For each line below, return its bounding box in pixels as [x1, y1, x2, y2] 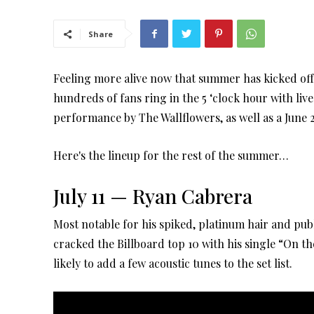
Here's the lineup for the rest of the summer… [53, 148, 289, 163]
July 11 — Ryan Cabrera [53, 183, 252, 210]
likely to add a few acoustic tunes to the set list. [53, 256, 292, 271]
